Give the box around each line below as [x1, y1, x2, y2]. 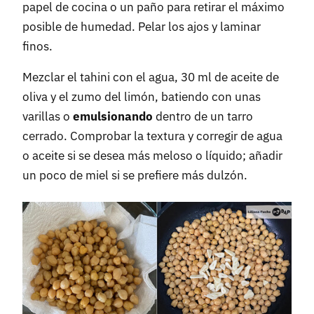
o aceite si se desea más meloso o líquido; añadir [22, 148, 282, 164]
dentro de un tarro [153, 109, 253, 125]
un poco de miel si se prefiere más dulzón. [22, 168, 247, 184]
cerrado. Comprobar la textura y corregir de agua [22, 128, 282, 144]
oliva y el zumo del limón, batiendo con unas [22, 89, 261, 105]
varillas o [22, 109, 73, 125]
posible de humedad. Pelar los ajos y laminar [22, 19, 261, 35]
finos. [22, 39, 53, 55]
